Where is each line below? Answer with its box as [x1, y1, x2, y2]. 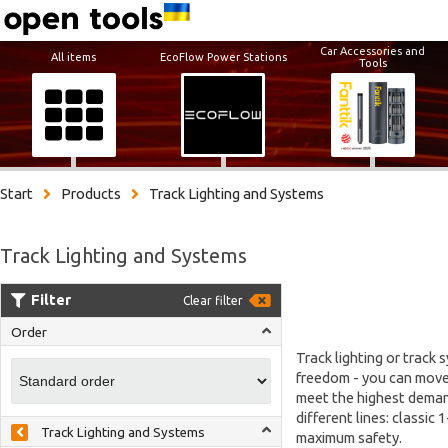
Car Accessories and [320, 44, 426, 57]
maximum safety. [295, 429, 402, 446]
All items [51, 50, 97, 63]
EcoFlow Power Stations [159, 50, 287, 63]
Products [61, 185, 121, 202]
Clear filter [183, 294, 244, 307]
